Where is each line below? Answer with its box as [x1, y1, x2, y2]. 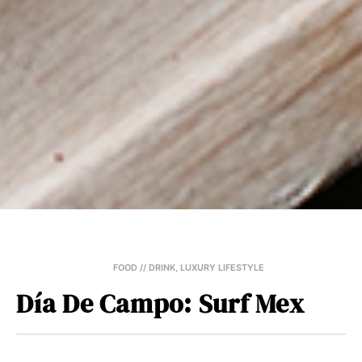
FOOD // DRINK [113, 262, 175, 273]
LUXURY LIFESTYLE [180, 262, 264, 273]
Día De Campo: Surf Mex [16, 285, 305, 322]
